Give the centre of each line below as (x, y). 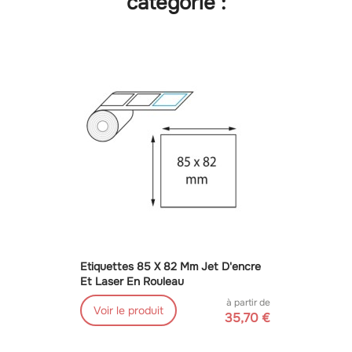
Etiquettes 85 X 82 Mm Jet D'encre (170, 267)
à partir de (248, 303)
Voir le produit (128, 311)
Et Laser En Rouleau (132, 282)
